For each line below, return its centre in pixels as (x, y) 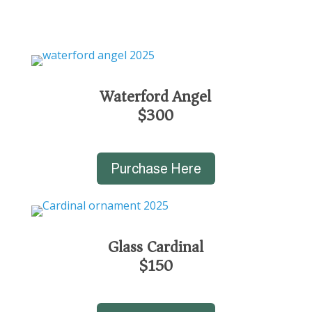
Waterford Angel (156, 96)
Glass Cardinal (156, 247)
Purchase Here (156, 168)
